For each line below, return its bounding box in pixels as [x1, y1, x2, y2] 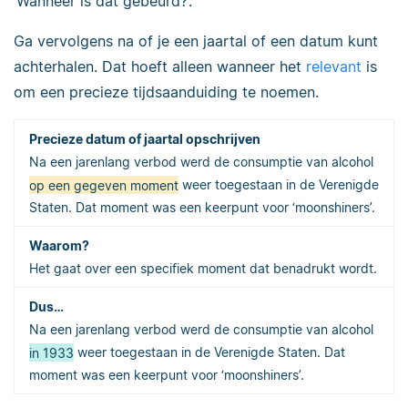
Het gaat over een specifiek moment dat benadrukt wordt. [29, 260, 377, 277]
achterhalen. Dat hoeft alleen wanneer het [14, 57, 306, 76]
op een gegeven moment [29, 177, 178, 193]
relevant [306, 57, 362, 76]
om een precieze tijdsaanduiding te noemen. [14, 83, 319, 102]
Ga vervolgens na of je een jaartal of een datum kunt [14, 32, 378, 51]
